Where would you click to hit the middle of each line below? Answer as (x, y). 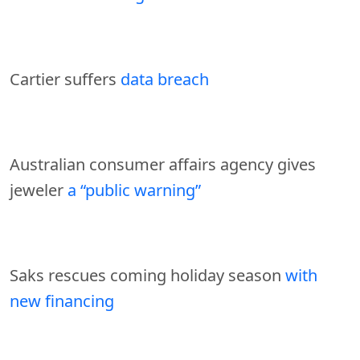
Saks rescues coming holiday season (147, 275)
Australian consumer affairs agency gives (163, 164)
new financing (62, 301)
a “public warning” (134, 190)
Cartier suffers (65, 79)
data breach (165, 79)
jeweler (39, 190)
